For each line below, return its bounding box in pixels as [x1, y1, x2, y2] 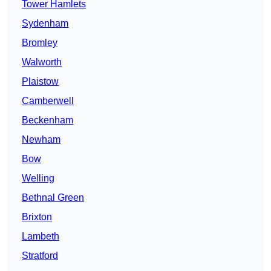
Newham [22, 134, 60, 145]
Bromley [22, 38, 57, 48]
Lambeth [22, 231, 59, 242]
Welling [22, 173, 54, 184]
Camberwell [22, 96, 74, 106]
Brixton [22, 212, 52, 223]
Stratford [22, 250, 58, 261]
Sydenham [22, 18, 68, 29]
